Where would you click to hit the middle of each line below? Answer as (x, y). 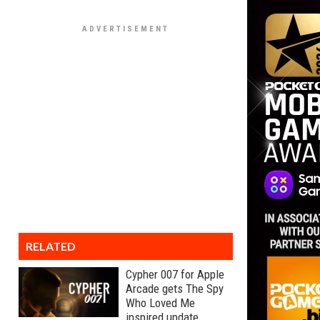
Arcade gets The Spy (175, 289)
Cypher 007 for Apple (175, 274)
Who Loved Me (160, 303)
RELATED (51, 246)
